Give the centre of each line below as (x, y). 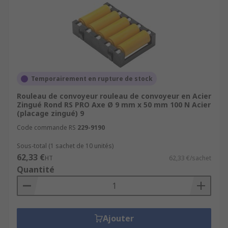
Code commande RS (46, 127)
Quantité (36, 169)
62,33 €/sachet (190, 158)
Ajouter (118, 218)
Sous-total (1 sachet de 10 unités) (65, 146)
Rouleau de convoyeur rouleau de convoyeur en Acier (114, 96)
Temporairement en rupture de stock (92, 79)
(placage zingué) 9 (50, 113)
